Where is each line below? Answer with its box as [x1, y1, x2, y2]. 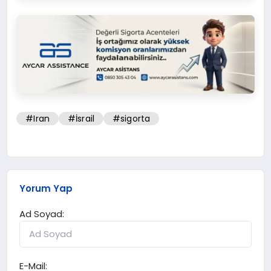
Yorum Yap [19, 182, 73, 195]
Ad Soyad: [19, 207, 65, 221]
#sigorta [113, 112, 151, 125]
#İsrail [67, 112, 95, 125]
